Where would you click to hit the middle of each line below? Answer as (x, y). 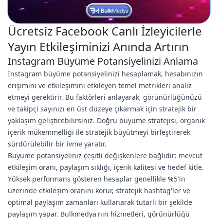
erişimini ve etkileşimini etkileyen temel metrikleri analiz (100, 85)
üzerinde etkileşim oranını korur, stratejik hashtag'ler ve (99, 191)
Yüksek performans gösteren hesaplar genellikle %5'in (97, 179)
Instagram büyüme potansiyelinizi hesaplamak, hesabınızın (105, 74)
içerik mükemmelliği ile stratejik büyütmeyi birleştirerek (99, 132)
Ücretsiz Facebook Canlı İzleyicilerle (105, 31)
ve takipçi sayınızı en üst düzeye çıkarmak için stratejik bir (102, 109)
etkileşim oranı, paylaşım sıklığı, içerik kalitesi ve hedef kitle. (106, 167)
